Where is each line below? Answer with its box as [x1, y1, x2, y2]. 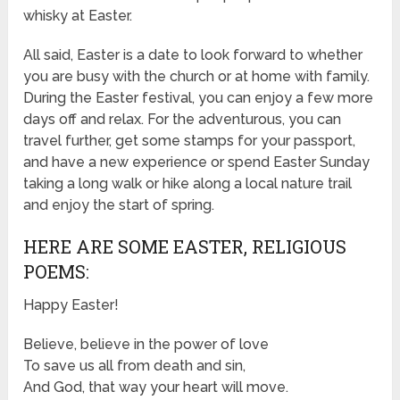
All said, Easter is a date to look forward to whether [23, 46, 363, 64]
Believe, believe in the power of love [23, 336, 270, 354]
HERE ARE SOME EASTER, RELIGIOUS [23, 235, 347, 259]
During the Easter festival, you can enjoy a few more [23, 89, 374, 107]
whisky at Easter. [23, 7, 133, 25]
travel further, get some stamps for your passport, [23, 132, 356, 150]
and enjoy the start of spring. [23, 196, 215, 214]
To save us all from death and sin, [23, 357, 246, 375]
